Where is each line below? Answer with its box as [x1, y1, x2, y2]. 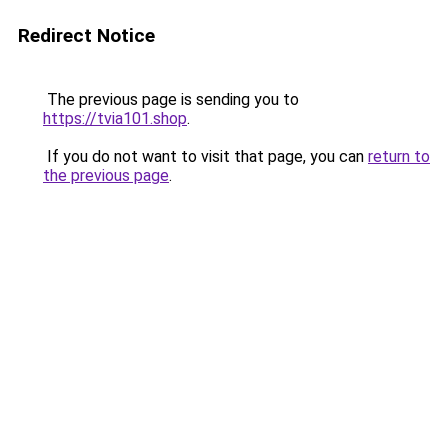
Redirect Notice [18, 24, 155, 47]
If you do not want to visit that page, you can [43, 147, 368, 166]
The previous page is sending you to [43, 90, 299, 109]
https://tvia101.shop [43, 109, 187, 128]
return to [368, 147, 430, 166]
